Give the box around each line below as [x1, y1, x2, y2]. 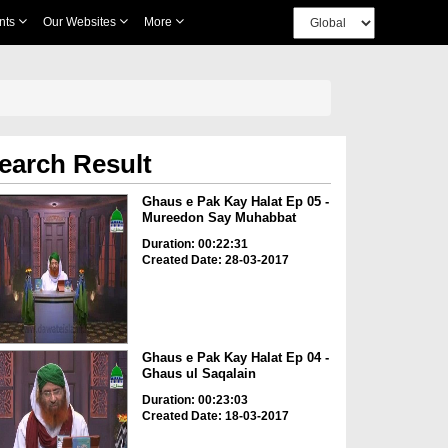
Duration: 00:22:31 [141, 237, 248, 251]
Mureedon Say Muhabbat [141, 210, 296, 225]
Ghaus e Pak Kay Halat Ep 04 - [141, 350, 329, 366]
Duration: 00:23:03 [141, 393, 248, 408]
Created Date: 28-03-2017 [141, 253, 289, 267]
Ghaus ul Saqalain [141, 366, 256, 382]
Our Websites [42, 15, 119, 29]
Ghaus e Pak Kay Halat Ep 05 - [141, 194, 329, 209]
